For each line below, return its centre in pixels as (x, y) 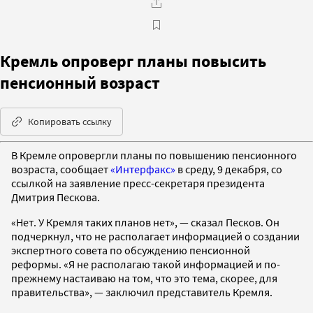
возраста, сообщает (61, 169)
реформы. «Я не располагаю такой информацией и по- (146, 264)
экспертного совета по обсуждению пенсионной (131, 250)
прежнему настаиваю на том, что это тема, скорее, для (144, 278)
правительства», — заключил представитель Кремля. (142, 292)
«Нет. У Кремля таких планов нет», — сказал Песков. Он (145, 222)
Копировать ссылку (70, 121)
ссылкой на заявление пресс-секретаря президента (138, 183)
